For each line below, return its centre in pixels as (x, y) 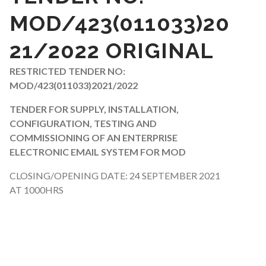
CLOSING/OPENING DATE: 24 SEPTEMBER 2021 (115, 176)
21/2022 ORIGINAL (111, 51)
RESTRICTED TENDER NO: (67, 71)
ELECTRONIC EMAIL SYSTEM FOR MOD (97, 152)
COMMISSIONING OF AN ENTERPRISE (93, 138)
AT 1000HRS (36, 190)
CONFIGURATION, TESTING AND (83, 123)
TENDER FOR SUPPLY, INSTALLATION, (94, 109)
